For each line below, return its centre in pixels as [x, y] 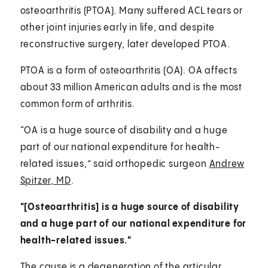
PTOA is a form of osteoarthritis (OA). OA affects [129, 71]
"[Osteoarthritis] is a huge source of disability [130, 207]
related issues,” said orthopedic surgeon [115, 164]
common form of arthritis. [77, 104]
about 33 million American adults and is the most [131, 87]
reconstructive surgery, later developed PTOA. [125, 44]
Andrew [227, 164]
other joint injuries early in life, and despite [118, 28]
